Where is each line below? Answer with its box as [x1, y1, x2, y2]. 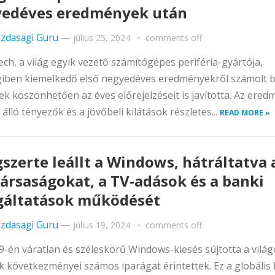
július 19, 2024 [73, 219, 130, 231]
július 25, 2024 [73, 32, 130, 44]
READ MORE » [220, 107, 270, 118]
